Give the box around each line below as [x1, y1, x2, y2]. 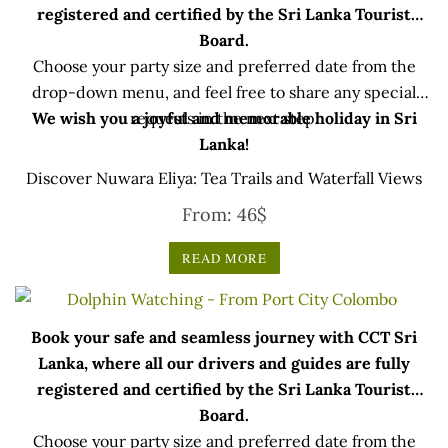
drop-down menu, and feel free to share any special [32, 82, 416, 103]
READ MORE [181, 249, 267, 268]
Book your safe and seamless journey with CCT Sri [31, 327, 417, 348]
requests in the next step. [129, 108, 319, 129]
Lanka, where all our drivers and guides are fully [38, 353, 410, 374]
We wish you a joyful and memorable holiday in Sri [31, 108, 417, 129]
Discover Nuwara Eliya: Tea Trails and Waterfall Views [26, 168, 422, 189]
